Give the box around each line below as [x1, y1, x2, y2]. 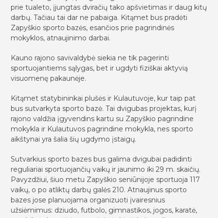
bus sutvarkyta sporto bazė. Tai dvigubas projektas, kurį [11, 104, 197, 113]
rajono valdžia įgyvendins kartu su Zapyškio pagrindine [11, 114, 194, 123]
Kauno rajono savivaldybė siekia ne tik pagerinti [11, 54, 169, 62]
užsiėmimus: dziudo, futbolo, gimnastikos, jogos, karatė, [11, 206, 198, 215]
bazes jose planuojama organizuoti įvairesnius [11, 196, 165, 204]
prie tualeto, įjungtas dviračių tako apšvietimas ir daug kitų [11, 3, 207, 12]
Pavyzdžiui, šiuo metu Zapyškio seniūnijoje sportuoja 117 [11, 175, 200, 184]
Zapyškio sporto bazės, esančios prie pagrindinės [11, 23, 175, 32]
